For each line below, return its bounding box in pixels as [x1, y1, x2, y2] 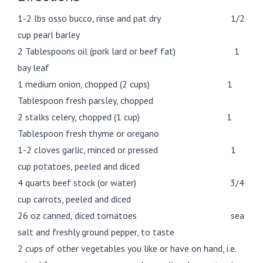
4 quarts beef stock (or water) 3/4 [18, 176, 244, 188]
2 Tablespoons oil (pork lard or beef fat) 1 [18, 45, 240, 57]
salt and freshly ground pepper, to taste [18, 225, 174, 238]
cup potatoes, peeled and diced [18, 160, 140, 172]
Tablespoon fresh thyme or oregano [18, 127, 159, 139]
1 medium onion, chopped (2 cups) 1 [18, 77, 232, 90]
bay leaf [18, 61, 49, 73]
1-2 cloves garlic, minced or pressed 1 [18, 143, 236, 156]
